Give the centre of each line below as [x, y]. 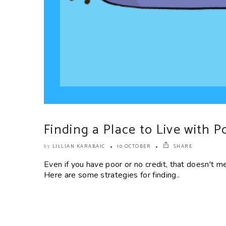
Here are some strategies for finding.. [112, 175]
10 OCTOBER [134, 146]
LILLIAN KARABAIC [79, 146]
